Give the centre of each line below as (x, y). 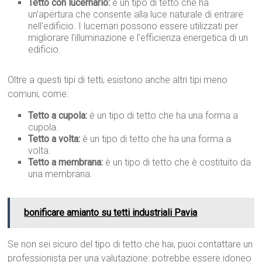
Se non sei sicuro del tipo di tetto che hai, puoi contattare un (130, 244)
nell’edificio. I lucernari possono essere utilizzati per (133, 26)
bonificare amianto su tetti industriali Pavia (111, 213)
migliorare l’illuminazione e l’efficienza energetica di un (138, 38)
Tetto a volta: (54, 139)
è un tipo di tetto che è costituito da (177, 163)
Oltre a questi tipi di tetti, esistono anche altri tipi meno (118, 80)
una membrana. (61, 174)
